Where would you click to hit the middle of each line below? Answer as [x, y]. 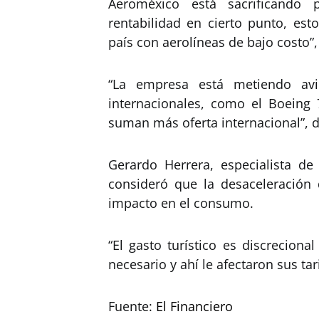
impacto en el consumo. [181, 203]
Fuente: [132, 306]
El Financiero [194, 306]
